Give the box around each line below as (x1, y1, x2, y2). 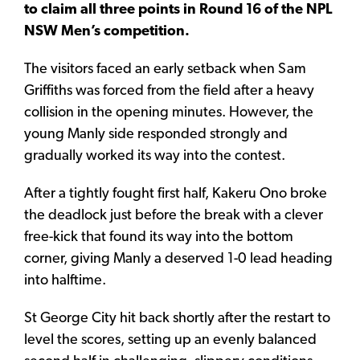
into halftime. (24, 273, 106, 289)
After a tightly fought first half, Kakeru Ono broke (24, 186, 327, 202)
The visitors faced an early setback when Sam (24, 62, 306, 78)
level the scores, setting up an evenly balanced (24, 333, 317, 349)
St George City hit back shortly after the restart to (24, 311, 330, 327)
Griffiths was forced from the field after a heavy (24, 84, 314, 100)
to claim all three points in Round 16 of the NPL (24, 2, 333, 18)
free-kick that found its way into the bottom (24, 230, 293, 246)
